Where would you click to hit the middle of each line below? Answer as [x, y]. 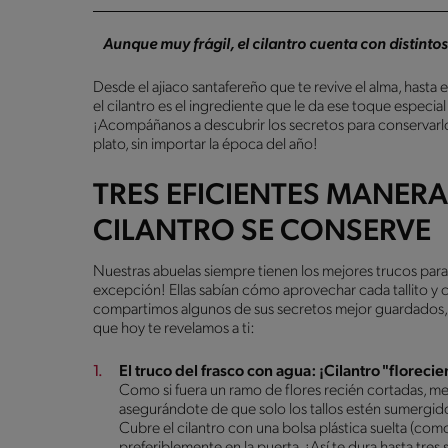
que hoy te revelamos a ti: [174, 328]
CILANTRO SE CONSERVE [262, 232]
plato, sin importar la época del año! [205, 144]
